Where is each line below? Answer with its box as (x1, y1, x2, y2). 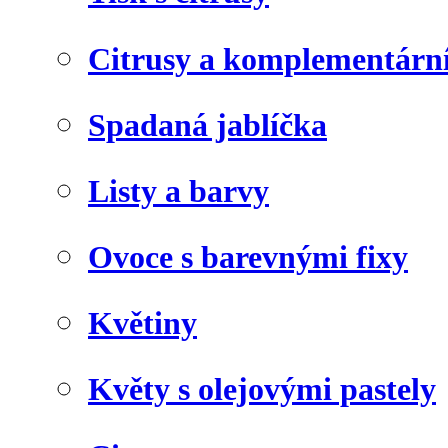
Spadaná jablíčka (88, 106, 327, 143)
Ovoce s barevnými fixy (88, 239, 408, 276)
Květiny (88, 305, 197, 342)
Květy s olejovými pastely (88, 371, 436, 408)
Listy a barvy (88, 172, 269, 209)
